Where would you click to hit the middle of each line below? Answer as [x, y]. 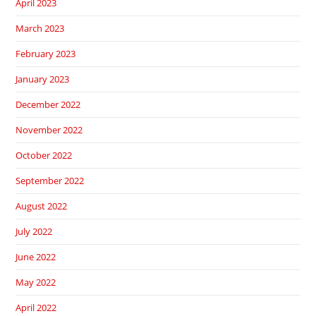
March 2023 [40, 29]
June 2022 [36, 257]
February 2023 [46, 54]
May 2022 [36, 282]
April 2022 [36, 308]
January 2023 [43, 79]
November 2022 [49, 130]
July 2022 [34, 232]
